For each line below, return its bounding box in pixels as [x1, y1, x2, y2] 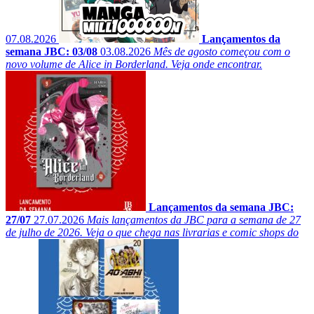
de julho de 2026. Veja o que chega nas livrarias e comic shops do [6, 226, 299, 239]
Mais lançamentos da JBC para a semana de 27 [87, 214, 301, 226]
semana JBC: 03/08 [6, 46, 97, 58]
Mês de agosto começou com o [153, 46, 290, 58]
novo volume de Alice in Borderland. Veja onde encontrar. [6, 58, 262, 71]
